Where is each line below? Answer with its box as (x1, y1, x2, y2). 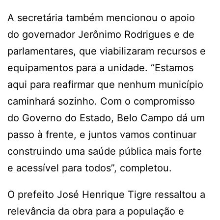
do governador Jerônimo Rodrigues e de (7, 28, 194, 40)
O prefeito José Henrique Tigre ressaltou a (7, 188, 205, 200)
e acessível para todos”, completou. (7, 162, 172, 174)
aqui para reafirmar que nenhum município (7, 78, 203, 90)
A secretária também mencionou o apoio (7, 11, 195, 24)
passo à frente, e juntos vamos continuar (7, 128, 196, 140)
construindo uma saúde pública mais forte (7, 145, 202, 157)
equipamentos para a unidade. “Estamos (7, 61, 193, 74)
